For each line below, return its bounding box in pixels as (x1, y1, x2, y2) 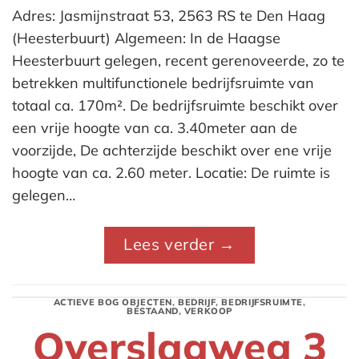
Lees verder (123, 234, 220, 255)
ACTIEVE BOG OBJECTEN (53, 296, 172, 309)
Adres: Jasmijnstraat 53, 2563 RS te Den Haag (12, 6, 325, 25)
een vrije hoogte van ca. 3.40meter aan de (12, 118, 297, 137)
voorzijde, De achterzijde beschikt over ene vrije (12, 140, 332, 159)
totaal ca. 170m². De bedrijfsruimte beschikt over (12, 95, 338, 115)
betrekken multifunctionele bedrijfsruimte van (12, 73, 314, 92)
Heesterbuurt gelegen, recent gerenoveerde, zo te (12, 50, 345, 70)
